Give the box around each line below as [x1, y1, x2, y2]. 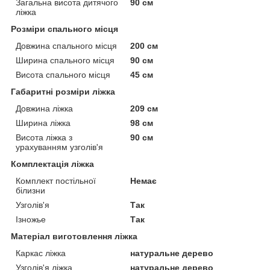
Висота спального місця [16, 69, 110, 80]
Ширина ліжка [16, 118, 71, 128]
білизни [16, 185, 45, 195]
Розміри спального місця [11, 24, 118, 34]
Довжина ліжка [16, 103, 73, 113]
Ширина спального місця [16, 55, 115, 65]
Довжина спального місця [16, 40, 117, 51]
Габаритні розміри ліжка [11, 86, 115, 96]
